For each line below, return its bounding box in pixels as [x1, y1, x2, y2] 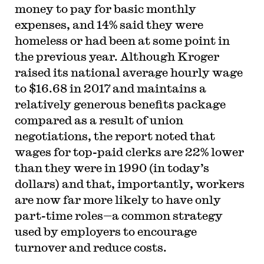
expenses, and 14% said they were [14, 18, 203, 31]
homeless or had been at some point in [14, 34, 230, 47]
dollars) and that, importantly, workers [14, 177, 245, 190]
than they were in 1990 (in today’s [14, 161, 209, 174]
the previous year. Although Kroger [14, 49, 219, 63]
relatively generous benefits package [14, 97, 226, 111]
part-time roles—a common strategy [14, 209, 223, 222]
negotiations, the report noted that [14, 129, 215, 143]
